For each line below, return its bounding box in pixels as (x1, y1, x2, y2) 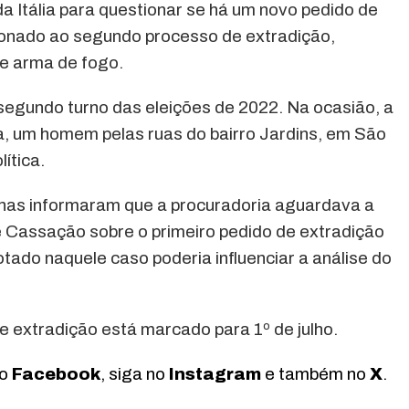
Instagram (169, 364, 261, 384)
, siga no (100, 364, 169, 384)
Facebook (12, 364, 100, 384)
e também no (261, 364, 370, 384)
